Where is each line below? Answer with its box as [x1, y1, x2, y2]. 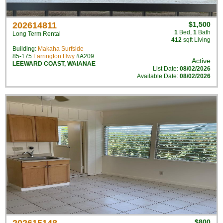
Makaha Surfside [38, 45, 84, 52]
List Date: [153, 65, 180, 72]
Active [192, 57, 211, 65]
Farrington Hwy [33, 53, 75, 60]
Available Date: [137, 73, 180, 80]
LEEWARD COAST [12, 60, 64, 67]
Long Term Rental [12, 30, 61, 37]
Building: [12, 45, 38, 52]
